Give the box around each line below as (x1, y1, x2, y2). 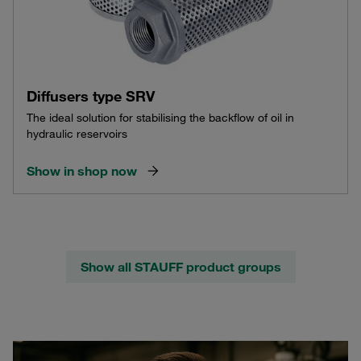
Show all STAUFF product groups (80, 258, 281, 275)
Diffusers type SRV (27, 86, 155, 105)
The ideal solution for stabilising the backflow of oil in (27, 110, 294, 125)
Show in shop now (27, 162, 137, 179)
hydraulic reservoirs (27, 126, 127, 141)
